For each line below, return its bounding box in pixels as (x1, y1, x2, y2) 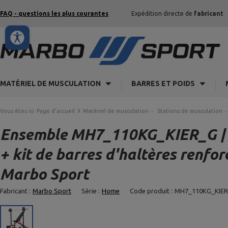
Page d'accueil (37, 108, 75, 114)
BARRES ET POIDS (131, 79, 195, 88)
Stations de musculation (157, 108, 222, 114)
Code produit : (130, 187, 173, 194)
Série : (81, 187, 100, 194)
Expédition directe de (131, 10, 194, 17)
